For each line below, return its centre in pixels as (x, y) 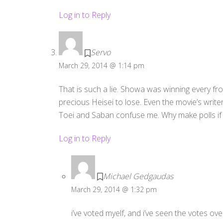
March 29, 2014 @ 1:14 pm (101, 66)
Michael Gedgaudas (138, 176)
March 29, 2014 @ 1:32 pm (114, 189)
